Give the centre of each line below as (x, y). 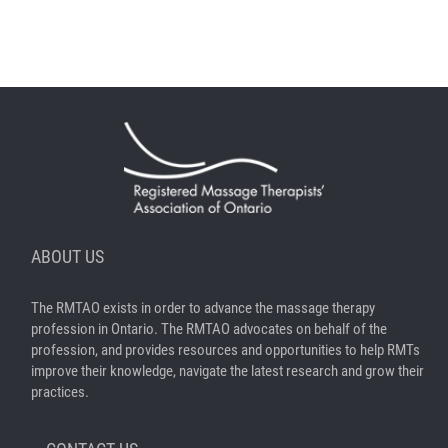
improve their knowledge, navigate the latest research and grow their (227, 370)
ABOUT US (67, 256)
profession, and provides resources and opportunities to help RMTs (225, 349)
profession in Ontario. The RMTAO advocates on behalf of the (209, 328)
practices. (60, 391)
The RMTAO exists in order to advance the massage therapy (203, 307)
